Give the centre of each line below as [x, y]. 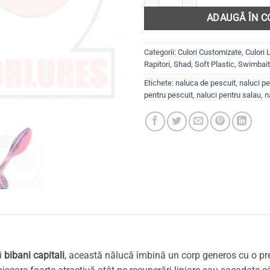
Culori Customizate [210, 52]
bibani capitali [34, 255]
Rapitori [157, 64]
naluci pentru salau [229, 95]
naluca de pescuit [206, 83]
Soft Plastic [215, 64]
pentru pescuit [168, 95]
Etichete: [160, 83]
